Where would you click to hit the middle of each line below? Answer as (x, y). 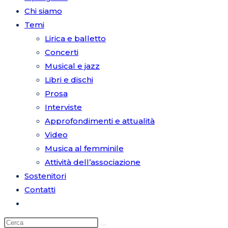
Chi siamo (43, 11)
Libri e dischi (69, 80)
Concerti (62, 52)
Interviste (63, 107)
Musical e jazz (72, 66)
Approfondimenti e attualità (100, 121)
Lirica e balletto (75, 38)
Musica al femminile (84, 148)
